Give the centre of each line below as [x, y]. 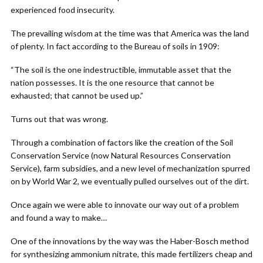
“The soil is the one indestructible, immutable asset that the [121, 70]
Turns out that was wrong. [59, 119]
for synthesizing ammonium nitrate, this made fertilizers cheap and [131, 254]
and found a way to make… [59, 218]
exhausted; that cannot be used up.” [77, 95]
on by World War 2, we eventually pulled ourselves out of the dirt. [130, 181]
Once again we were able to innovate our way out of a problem [125, 205]
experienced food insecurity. [63, 10]
